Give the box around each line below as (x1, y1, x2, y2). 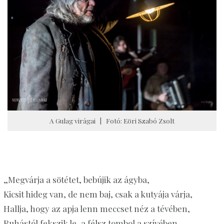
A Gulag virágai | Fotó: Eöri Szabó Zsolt (49, 116, 174, 125)
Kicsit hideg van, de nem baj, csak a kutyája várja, (3, 188, 192, 200)
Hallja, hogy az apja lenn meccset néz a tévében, (3, 203, 190, 214)
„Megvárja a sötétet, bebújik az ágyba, (3, 174, 149, 185)
